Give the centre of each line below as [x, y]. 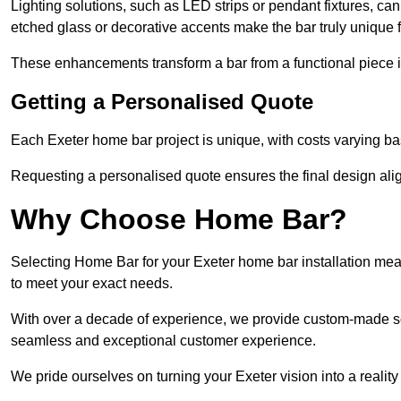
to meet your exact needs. [92, 284]
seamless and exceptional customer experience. [163, 341]
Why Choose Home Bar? [179, 220]
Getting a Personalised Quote [162, 102]
